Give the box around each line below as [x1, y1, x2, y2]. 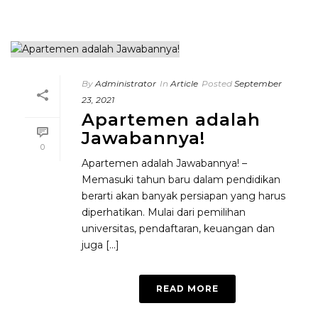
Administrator [95, 78, 156, 89]
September [234, 78, 282, 89]
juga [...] [82, 238, 119, 251]
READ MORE [156, 283, 219, 294]
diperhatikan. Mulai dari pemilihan [82, 206, 246, 219]
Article [170, 78, 198, 89]
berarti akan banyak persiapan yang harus [82, 190, 285, 202]
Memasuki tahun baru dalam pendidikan [82, 173, 280, 186]
